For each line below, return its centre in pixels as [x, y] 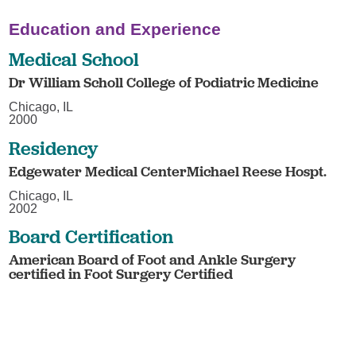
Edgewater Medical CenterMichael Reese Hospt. [168, 171]
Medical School [74, 60]
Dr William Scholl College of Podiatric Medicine [164, 83]
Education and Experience [115, 29]
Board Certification [91, 237]
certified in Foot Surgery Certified [121, 274]
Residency [54, 148]
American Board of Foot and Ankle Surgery [153, 260]
